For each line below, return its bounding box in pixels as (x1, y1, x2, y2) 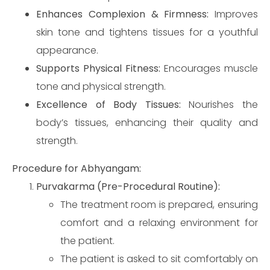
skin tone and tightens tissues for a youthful (36, 25, 258, 39)
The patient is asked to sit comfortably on (60, 252, 258, 266)
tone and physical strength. (36, 80, 166, 93)
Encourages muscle (160, 61, 258, 75)
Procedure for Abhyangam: (12, 162, 141, 175)
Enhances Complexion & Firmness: (36, 7, 209, 21)
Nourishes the (180, 98, 259, 111)
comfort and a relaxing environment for (60, 216, 258, 230)
